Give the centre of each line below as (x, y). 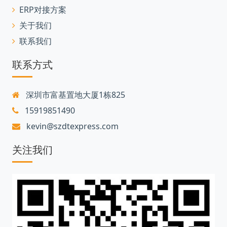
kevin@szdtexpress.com (71, 126)
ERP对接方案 (43, 10)
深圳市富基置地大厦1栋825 (74, 95)
